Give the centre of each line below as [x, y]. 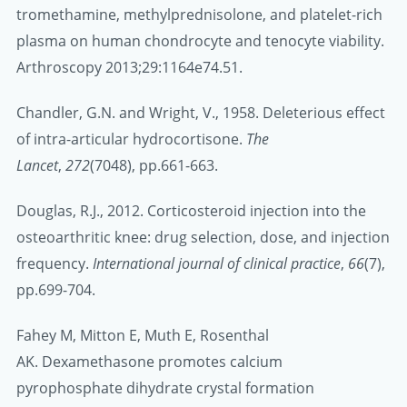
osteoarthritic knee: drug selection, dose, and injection [203, 238]
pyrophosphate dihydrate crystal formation [165, 388]
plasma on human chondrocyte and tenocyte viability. [200, 40]
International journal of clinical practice [217, 264]
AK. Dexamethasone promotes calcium [149, 362]
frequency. [55, 264]
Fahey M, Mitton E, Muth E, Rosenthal [143, 336]
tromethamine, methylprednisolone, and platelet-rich [199, 14]
